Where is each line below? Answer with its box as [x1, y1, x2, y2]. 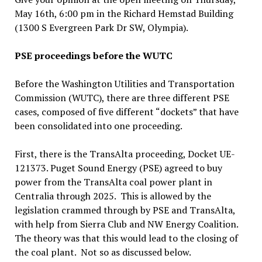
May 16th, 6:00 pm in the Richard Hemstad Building [14, 7, 233, 20]
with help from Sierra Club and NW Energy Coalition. [14, 218, 240, 230]
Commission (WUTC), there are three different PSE [14, 91, 229, 104]
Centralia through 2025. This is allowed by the [14, 189, 211, 202]
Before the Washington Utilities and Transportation [14, 77, 235, 90]
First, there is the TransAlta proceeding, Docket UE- [14, 147, 235, 160]
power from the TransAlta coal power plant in [14, 175, 212, 188]
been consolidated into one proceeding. [14, 119, 182, 132]
